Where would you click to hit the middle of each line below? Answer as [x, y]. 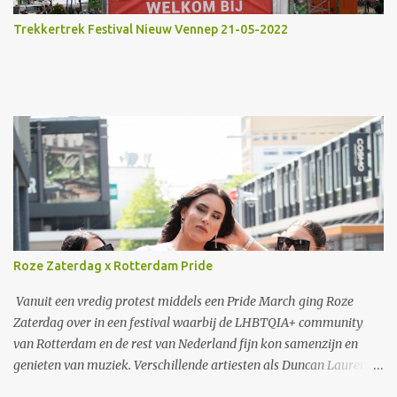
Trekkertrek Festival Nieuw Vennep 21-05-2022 [151, 29]
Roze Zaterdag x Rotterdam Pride [113, 266]
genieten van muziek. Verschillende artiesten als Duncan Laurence [196, 365]
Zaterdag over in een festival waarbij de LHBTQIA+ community [188, 323]
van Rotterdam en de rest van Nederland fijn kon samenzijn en [186, 344]
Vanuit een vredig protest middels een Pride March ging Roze [183, 301]
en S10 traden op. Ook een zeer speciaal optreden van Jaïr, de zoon [194, 386]
